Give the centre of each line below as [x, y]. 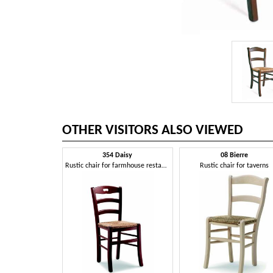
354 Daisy [118, 156]
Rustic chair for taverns [234, 166]
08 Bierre [234, 156]
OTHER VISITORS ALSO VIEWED [153, 131]
